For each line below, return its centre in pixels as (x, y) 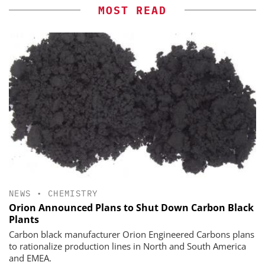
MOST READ (132, 10)
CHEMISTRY (73, 194)
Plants (24, 220)
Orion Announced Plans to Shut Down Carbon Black (131, 208)
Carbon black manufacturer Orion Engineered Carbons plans (132, 235)
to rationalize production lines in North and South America (127, 246)
